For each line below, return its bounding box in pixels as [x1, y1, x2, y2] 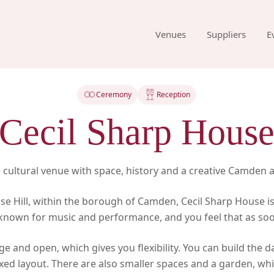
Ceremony [96, 89, 132, 100]
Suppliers [207, 28, 246, 40]
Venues [155, 28, 186, 40]
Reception [157, 89, 191, 100]
